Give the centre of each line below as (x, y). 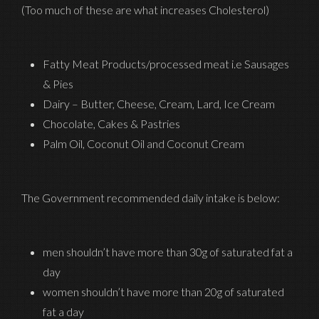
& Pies (58, 83)
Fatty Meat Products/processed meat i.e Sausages (166, 63)
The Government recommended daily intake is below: (151, 197)
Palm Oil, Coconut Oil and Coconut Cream (143, 143)
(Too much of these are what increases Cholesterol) (145, 9)
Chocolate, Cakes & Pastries (111, 123)
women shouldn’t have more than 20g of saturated (163, 291)
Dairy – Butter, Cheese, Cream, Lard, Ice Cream (159, 103)
